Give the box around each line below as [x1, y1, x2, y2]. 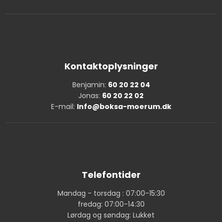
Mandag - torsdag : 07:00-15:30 [57, 188, 165, 199]
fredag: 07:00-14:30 [77, 199, 145, 210]
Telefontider [81, 168, 141, 181]
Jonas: [78, 90, 102, 101]
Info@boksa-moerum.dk [76, 101, 171, 111]
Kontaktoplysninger [64, 59, 158, 72]
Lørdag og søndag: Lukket [67, 210, 155, 221]
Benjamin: [72, 79, 108, 90]
